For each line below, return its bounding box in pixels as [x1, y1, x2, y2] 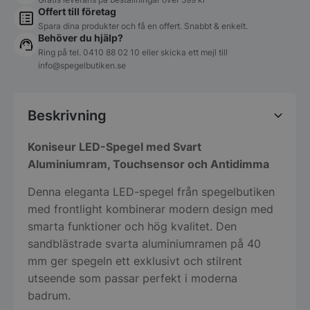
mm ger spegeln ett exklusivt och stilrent [28, 254, 242, 268]
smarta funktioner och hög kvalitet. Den [28, 219, 237, 234]
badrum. [28, 289, 71, 303]
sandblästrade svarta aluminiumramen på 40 [28, 237, 261, 251]
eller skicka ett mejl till [140, 47, 228, 58]
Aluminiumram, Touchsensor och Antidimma [28, 157, 269, 172]
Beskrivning [28, 107, 107, 125]
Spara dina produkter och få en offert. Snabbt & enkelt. [38, 21, 248, 32]
